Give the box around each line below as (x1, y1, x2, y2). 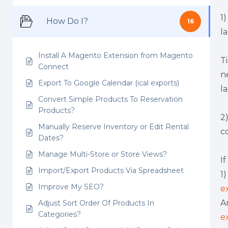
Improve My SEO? (38, 182, 104, 191)
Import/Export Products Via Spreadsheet (38, 166, 184, 175)
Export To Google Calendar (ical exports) (38, 78, 179, 88)
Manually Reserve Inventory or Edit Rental (38, 122, 189, 131)
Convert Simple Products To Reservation (38, 95, 183, 104)
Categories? (38, 210, 81, 219)
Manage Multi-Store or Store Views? (38, 150, 167, 159)
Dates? (38, 133, 64, 142)
